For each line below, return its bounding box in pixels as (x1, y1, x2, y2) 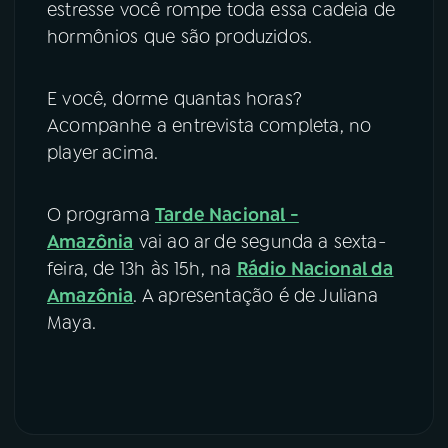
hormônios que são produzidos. (47, 24, 318, 49)
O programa (47, 202, 155, 227)
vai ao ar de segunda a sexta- (133, 229, 386, 254)
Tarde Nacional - (154, 202, 299, 227)
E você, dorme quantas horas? (47, 86, 303, 111)
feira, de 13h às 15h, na (47, 256, 237, 281)
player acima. (47, 140, 159, 165)
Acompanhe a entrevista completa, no (47, 113, 372, 138)
